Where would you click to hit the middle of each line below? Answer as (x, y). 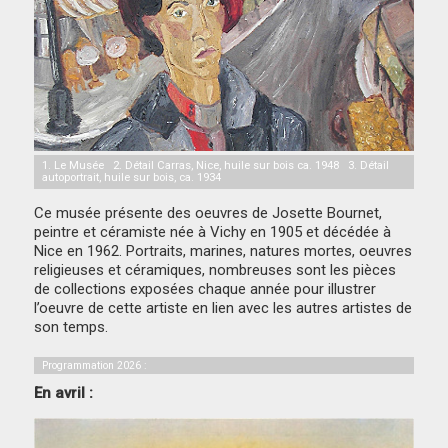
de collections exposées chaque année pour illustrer (205, 288)
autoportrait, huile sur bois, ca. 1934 (132, 177)
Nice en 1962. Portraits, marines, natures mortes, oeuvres (223, 250)
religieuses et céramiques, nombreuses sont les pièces (215, 269)
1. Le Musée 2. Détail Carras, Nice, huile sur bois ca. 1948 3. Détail (216, 165)
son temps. (71, 326)
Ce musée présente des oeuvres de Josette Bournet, (208, 212)
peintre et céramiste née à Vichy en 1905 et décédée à (213, 231)
